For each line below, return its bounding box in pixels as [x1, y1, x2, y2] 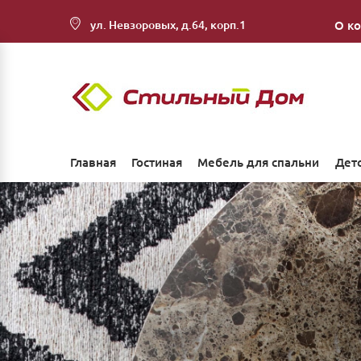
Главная [70, 156, 116, 169]
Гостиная [131, 156, 183, 169]
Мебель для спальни [197, 156, 320, 169]
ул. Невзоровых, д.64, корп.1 [90, 19, 246, 31]
